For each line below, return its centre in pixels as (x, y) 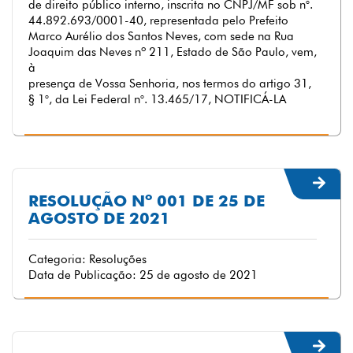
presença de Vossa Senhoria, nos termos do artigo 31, (170, 84)
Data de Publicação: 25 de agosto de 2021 (143, 275)
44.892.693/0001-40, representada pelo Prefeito (158, 20)
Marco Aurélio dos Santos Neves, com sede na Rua (161, 36)
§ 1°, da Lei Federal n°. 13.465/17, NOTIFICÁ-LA (157, 99)
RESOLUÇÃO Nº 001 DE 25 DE (147, 201)
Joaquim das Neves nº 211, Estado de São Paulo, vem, (173, 52)
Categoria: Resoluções (87, 259)
